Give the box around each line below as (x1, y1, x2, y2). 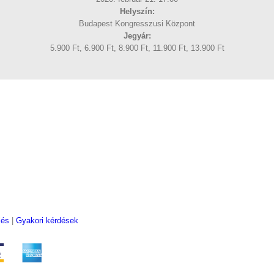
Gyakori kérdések (16, 215, 78, 225)
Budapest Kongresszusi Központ (79, 19, 195, 28)
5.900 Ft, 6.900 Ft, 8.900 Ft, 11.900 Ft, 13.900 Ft (50, 43, 224, 53)
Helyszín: (119, 7, 155, 16)
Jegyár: (123, 31, 151, 40)
